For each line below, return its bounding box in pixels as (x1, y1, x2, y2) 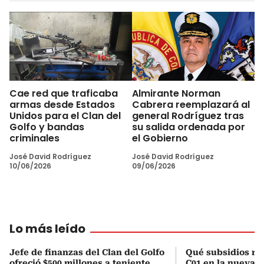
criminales (9, 131, 60, 145)
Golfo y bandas (9, 120, 84, 134)
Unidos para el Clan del (9, 108, 121, 123)
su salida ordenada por (132, 120, 245, 134)
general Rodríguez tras (132, 108, 244, 123)
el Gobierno (132, 131, 188, 145)
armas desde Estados (9, 97, 115, 111)
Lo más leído (9, 220, 85, 237)
